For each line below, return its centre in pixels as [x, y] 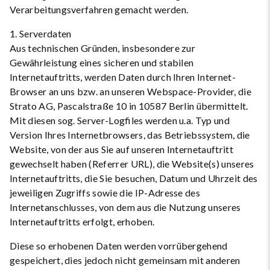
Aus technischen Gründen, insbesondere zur [103, 48]
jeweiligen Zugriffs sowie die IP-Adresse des [105, 193]
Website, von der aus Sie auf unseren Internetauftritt [121, 149]
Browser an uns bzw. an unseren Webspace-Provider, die [130, 91]
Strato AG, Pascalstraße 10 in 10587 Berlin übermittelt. [129, 106]
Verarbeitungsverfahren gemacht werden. [99, 9]
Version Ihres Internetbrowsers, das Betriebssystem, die [130, 135]
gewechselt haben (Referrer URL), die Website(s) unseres [132, 164]
